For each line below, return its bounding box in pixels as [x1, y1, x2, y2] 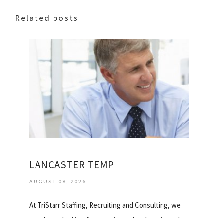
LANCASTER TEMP [29, 158, 114, 172]
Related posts [15, 12, 78, 23]
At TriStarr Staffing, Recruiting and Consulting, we [29, 200, 181, 210]
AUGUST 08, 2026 [29, 178, 86, 185]
